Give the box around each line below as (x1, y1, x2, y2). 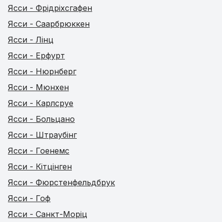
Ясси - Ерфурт (8, 51, 65, 60)
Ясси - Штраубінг (8, 130, 77, 140)
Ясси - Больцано (8, 114, 75, 124)
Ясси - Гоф (8, 193, 51, 203)
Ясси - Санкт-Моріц (8, 209, 87, 219)
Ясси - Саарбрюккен (8, 19, 90, 29)
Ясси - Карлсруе (8, 98, 73, 108)
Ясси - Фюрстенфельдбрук (8, 177, 115, 187)
